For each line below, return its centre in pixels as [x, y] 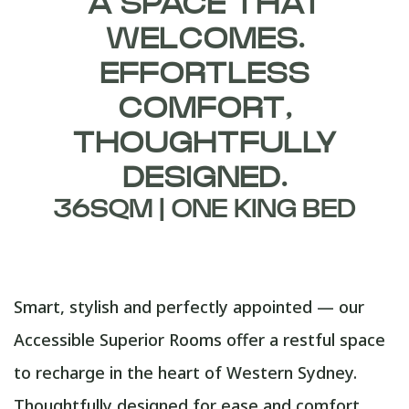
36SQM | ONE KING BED [204, 209]
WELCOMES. [204, 39]
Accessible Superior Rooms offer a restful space [199, 339]
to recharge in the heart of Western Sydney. [185, 372]
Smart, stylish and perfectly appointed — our [189, 306]
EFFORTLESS [204, 73]
